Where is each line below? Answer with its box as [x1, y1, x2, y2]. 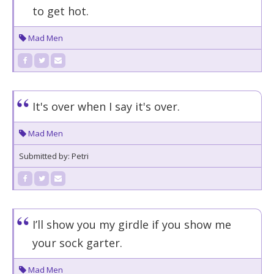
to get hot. [32, 4, 89, 18]
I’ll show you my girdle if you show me [32, 217, 231, 232]
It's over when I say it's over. [32, 99, 180, 114]
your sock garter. [32, 235, 122, 250]
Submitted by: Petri [19, 150, 89, 161]
